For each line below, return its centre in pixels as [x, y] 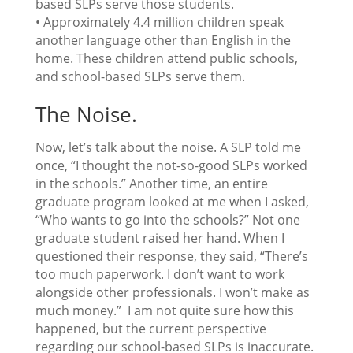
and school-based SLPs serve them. [140, 77]
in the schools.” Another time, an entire [151, 184]
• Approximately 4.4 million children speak [159, 22]
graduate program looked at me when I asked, [172, 202]
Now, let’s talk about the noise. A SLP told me [168, 148]
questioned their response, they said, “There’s [171, 256]
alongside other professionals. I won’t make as [172, 293]
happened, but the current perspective [150, 329]
